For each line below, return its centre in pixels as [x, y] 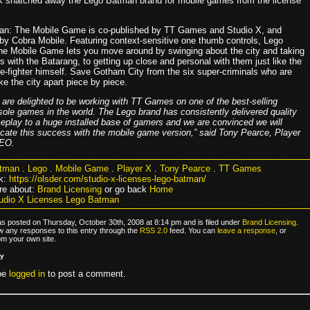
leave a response [246, 230]
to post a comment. [85, 273]
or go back [126, 189]
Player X [134, 168]
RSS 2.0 [154, 230]
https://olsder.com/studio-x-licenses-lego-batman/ [108, 179]
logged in [27, 273]
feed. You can [192, 230]
